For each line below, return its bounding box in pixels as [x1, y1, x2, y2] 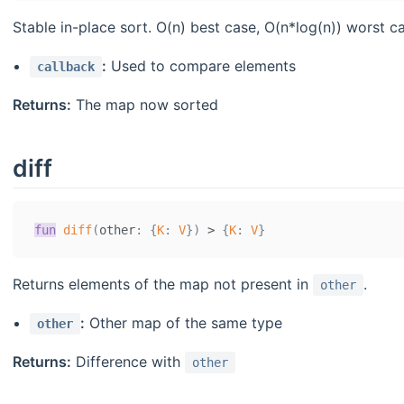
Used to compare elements [106, 57, 297, 76]
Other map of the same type [85, 314, 283, 333]
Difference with [71, 353, 185, 372]
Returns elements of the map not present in [13, 275, 313, 294]
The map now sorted [71, 96, 218, 115]
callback [37, 60, 96, 75]
